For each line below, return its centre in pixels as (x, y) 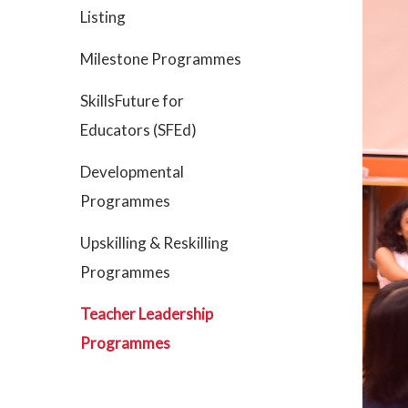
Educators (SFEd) (138, 130)
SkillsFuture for (132, 101)
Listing (103, 17)
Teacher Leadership (147, 314)
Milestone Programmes (161, 59)
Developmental (132, 172)
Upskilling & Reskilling (154, 243)
